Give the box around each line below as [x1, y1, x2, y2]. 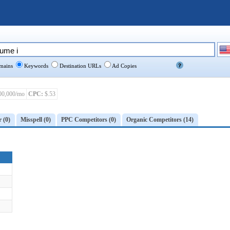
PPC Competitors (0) [61, 116, 116, 123]
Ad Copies [111, 63, 137, 69]
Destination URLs [58, 63, 101, 69]
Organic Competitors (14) [126, 116, 194, 123]
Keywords [23, 63, 48, 69]
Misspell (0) [21, 116, 51, 123]
